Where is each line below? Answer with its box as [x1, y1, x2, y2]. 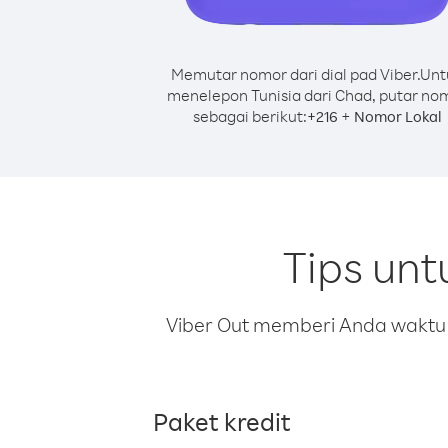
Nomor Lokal [353, 107, 442, 126]
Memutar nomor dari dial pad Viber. [171, 64, 420, 84]
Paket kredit [153, 405, 291, 437]
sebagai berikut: [192, 106, 307, 126]
